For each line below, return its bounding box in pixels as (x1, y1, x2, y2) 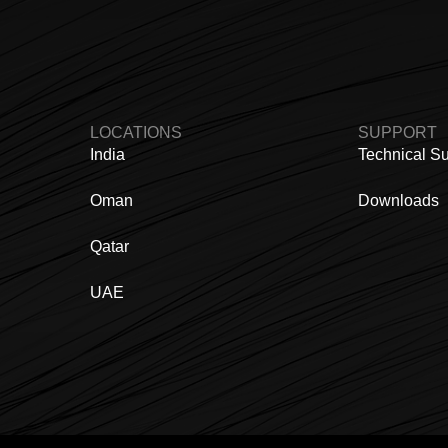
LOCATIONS (89, 124, 182, 142)
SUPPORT (358, 124, 438, 142)
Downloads (358, 192, 440, 210)
